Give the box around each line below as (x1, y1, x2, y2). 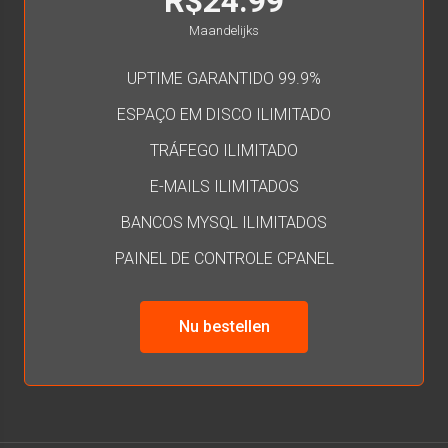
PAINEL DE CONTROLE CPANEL (114, 249, 334, 268)
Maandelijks (189, 23, 259, 38)
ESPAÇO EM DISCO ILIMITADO (117, 105, 331, 124)
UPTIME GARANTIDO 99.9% (127, 69, 321, 88)
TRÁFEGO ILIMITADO (150, 141, 298, 160)
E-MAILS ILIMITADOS (149, 177, 299, 196)
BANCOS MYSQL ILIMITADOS (121, 213, 327, 232)
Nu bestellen (178, 317, 270, 336)
